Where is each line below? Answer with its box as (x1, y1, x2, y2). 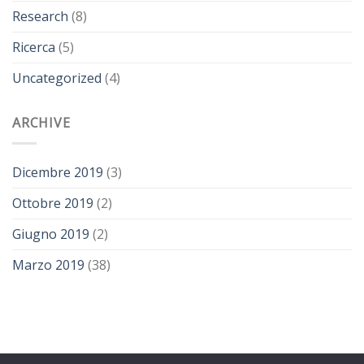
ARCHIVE (12, 114, 71, 132)
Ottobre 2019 (12, 193, 93, 212)
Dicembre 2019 (12, 162, 103, 181)
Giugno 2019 (12, 224, 89, 243)
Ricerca (12, 38, 55, 57)
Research (12, 7, 68, 26)
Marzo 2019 (12, 255, 84, 274)
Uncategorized (12, 69, 102, 88)
